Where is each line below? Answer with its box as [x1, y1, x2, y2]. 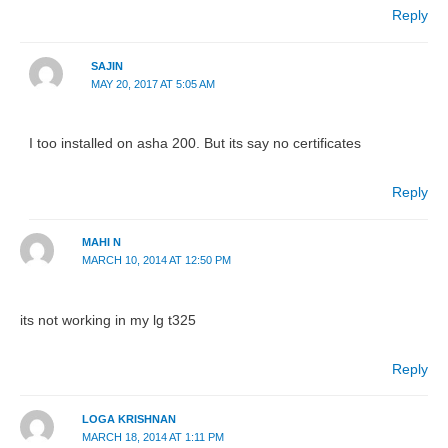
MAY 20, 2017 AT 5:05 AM [90, 77, 215, 90]
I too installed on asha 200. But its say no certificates [29, 136, 362, 152]
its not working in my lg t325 [20, 312, 196, 328]
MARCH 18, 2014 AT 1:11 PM [81, 430, 224, 443]
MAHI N [81, 236, 121, 249]
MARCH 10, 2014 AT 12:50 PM [81, 254, 231, 267]
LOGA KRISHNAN [81, 412, 176, 425]
